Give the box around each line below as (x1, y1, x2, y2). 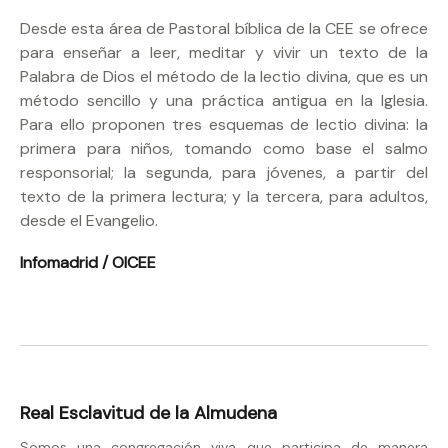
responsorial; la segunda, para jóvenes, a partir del (20, 161, 428, 183)
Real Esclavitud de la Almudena (20, 400, 277, 425)
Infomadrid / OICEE (20, 251, 156, 273)
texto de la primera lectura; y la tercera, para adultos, (20, 185, 428, 207)
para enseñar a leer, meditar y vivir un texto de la (20, 41, 428, 63)
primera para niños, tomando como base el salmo (20, 137, 428, 159)
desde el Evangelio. (20, 209, 158, 231)
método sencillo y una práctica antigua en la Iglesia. (20, 89, 428, 111)
